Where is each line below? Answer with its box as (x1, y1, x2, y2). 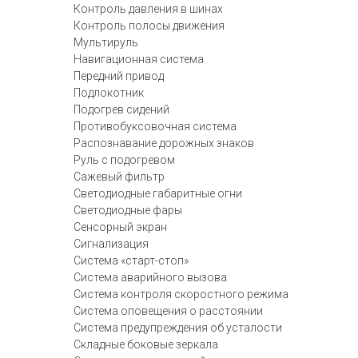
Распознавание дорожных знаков (74, 137, 254, 149)
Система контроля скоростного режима (74, 288, 288, 300)
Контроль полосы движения (74, 19, 225, 32)
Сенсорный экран (74, 221, 167, 233)
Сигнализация (74, 237, 149, 250)
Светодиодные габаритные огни (74, 187, 242, 200)
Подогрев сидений (74, 103, 169, 116)
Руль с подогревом (74, 153, 175, 166)
